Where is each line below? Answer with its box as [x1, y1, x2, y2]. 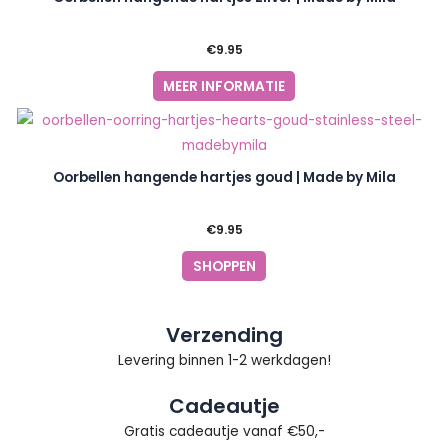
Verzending [165, 320, 283, 349]
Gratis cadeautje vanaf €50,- [123, 421, 325, 441]
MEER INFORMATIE [163, 76, 285, 96]
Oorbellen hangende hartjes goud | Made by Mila [52, 168, 396, 188]
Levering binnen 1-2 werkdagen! [117, 350, 331, 370]
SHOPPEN [192, 256, 256, 276]
